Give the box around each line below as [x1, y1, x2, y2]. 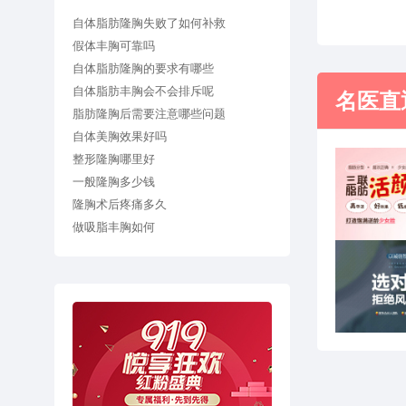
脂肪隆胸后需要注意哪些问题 [72, 106, 226, 121]
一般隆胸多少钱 [72, 174, 155, 188]
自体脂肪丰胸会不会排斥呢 [72, 83, 214, 98]
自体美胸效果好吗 [72, 129, 167, 143]
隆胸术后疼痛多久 [72, 197, 167, 211]
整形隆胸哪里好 [72, 151, 155, 166]
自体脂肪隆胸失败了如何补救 [72, 15, 226, 30]
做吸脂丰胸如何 [72, 219, 155, 234]
